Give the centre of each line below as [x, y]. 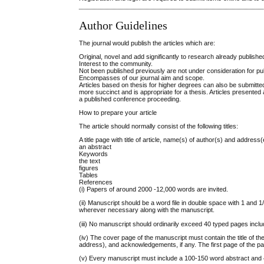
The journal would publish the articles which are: [147, 43]
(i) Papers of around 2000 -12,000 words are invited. [154, 189]
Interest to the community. [116, 63]
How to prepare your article [118, 112]
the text [90, 161]
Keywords [94, 154]
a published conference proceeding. [130, 99]
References [96, 182]
